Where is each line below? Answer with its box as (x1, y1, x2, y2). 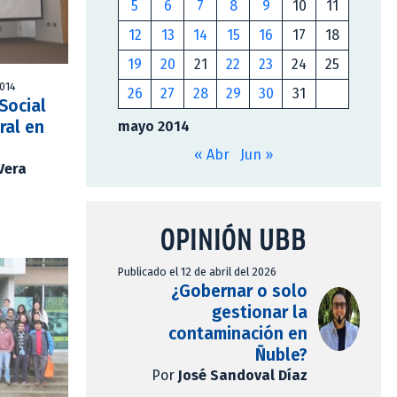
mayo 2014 (118, 118, 190, 136)
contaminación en (167, 323, 307, 345)
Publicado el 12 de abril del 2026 (118, 265, 276, 279)
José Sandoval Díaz (177, 367, 307, 385)
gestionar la (211, 302, 307, 323)
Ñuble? (254, 345, 307, 366)
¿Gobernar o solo (170, 281, 307, 302)
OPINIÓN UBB (160, 222, 307, 257)
